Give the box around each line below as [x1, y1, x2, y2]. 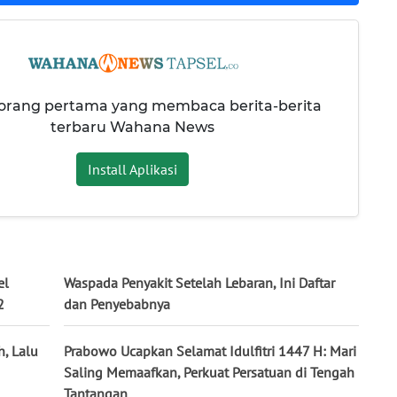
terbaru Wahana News [50, 118, 214, 136]
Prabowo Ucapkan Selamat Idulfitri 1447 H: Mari [64, 341, 356, 360]
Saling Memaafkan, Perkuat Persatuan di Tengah [64, 362, 354, 381]
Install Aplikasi [87, 160, 177, 178]
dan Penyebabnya [64, 294, 170, 313]
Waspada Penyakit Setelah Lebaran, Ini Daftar [64, 273, 335, 292]
